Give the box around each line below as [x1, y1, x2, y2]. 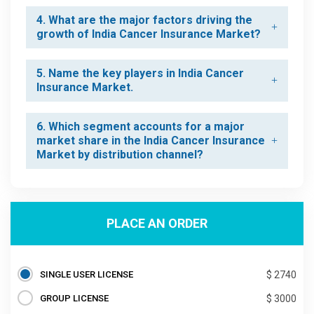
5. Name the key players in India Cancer [36, 66, 244, 80]
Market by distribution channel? [36, 147, 203, 161]
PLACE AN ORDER [107, 216, 207, 231]
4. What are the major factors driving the [36, 13, 252, 27]
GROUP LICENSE [40, 292, 109, 303]
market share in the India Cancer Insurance [36, 133, 265, 147]
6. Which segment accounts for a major [36, 119, 245, 133]
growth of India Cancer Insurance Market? [36, 27, 261, 41]
